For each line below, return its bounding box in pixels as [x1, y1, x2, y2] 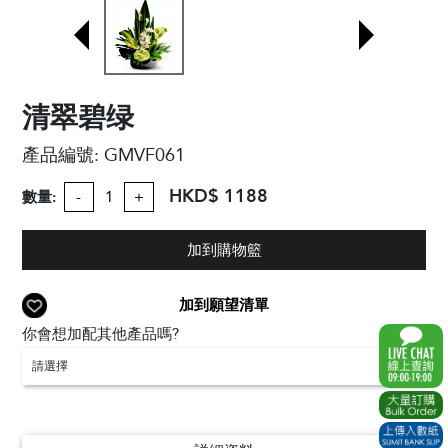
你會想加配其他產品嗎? [22, 324, 180, 344]
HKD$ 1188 [168, 184, 268, 209]
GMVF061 [104, 143, 186, 168]
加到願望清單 [179, 295, 269, 315]
